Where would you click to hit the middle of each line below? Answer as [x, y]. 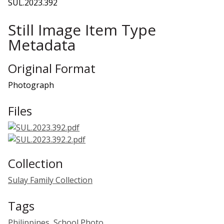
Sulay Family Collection [50, 180]
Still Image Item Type [82, 29]
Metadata [42, 44]
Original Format [52, 68]
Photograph [31, 85]
